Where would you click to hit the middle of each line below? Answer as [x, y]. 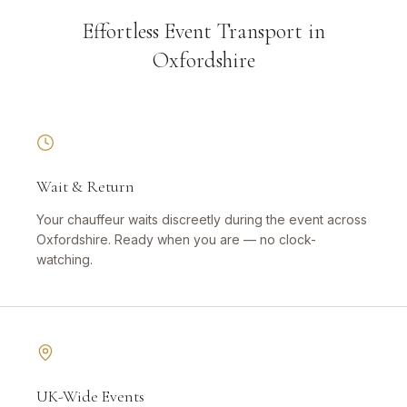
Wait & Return [85, 187]
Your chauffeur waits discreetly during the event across [202, 220]
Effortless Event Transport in [203, 32]
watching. [65, 260]
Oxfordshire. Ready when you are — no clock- [176, 240]
